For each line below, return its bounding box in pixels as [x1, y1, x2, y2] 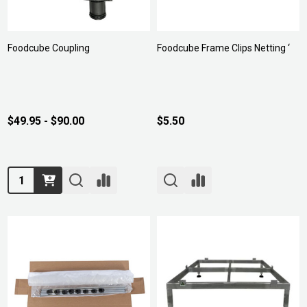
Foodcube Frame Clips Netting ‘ [157, 42, 290, 53]
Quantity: [9, 169, 50, 182]
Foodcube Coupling [8, 42, 90, 53]
